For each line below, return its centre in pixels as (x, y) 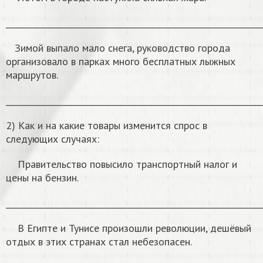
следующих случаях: (53, 139)
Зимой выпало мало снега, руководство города (118, 48)
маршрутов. (32, 75)
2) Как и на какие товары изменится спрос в (107, 125)
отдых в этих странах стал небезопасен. (99, 241)
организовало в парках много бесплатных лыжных (121, 61)
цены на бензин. (42, 177)
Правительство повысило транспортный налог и (122, 164)
